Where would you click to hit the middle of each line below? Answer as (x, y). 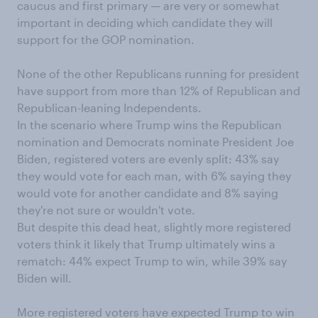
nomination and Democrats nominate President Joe (155, 141)
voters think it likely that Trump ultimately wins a (146, 243)
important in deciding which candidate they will (145, 22)
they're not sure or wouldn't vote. (106, 209)
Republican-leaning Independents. (109, 107)
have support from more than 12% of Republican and (159, 90)
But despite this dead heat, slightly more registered (154, 226)
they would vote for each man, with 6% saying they (154, 175)
